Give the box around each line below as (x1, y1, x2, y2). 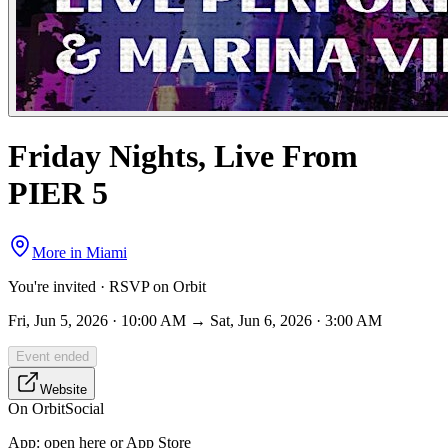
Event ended (16, 348, 89, 364)
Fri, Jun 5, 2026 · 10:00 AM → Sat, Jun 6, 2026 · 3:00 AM (8, 311, 382, 329)
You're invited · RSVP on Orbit (8, 277, 206, 295)
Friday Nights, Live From (8, 138, 358, 175)
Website (40, 381, 87, 397)
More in (32, 243, 86, 261)
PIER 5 (8, 175, 108, 212)
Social (65, 399, 104, 417)
